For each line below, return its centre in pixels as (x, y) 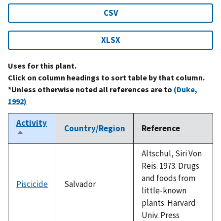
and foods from (168, 178)
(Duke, (185, 89)
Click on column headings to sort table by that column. (106, 77)
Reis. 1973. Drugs (170, 166)
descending (38, 145)
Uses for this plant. (42, 65)
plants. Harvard (169, 203)
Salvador (80, 184)
